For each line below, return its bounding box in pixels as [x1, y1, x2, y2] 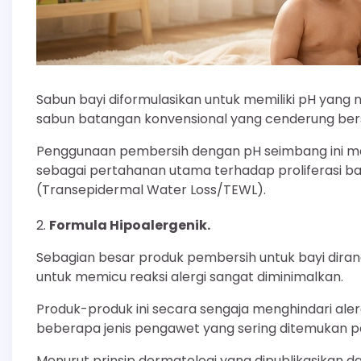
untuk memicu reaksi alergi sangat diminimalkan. [36, 268, 343, 287]
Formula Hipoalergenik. [49, 216, 210, 235]
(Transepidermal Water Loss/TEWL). [36, 180, 266, 200]
